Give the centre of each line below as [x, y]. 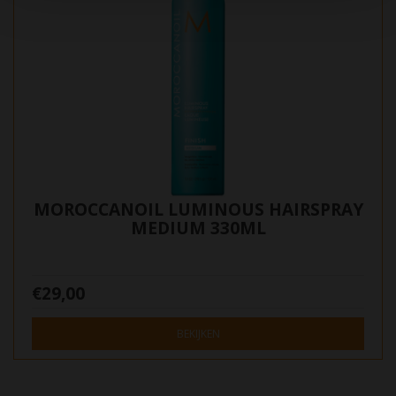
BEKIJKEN [198, 334]
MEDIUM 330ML [198, 228]
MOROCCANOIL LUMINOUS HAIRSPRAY [198, 209]
